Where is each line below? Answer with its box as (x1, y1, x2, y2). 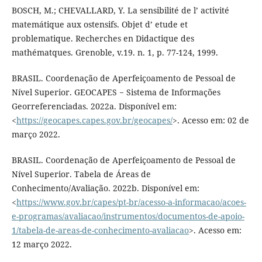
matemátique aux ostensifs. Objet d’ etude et (11, 18, 188, 30)
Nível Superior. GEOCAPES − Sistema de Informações (11, 86, 220, 98)
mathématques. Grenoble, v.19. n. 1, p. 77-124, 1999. (11, 46, 218, 58)
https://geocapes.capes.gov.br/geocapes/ (16, 114, 173, 126)
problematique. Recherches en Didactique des (11, 32, 194, 44)
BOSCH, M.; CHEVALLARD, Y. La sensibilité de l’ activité (11, 4, 229, 16)
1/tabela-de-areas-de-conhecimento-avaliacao (11, 224, 189, 236)
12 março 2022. (11, 238, 72, 250)
